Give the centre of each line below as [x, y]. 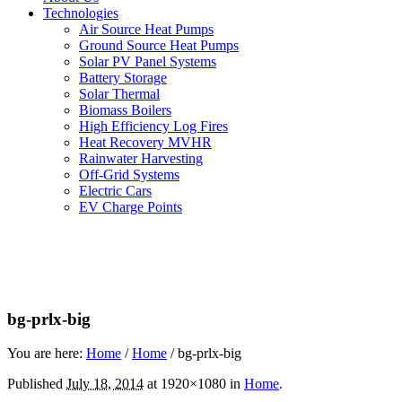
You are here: [47, 354]
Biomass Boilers [125, 110]
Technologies [81, 13]
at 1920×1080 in [194, 384]
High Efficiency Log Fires [153, 126]
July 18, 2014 [105, 384]
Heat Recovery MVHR [145, 142]
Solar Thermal [119, 94]
